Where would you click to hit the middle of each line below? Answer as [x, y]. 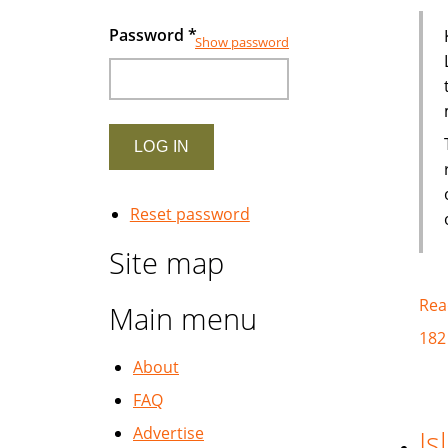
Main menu [183, 318]
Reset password [189, 214]
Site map [166, 262]
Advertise [168, 433]
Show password [242, 42]
